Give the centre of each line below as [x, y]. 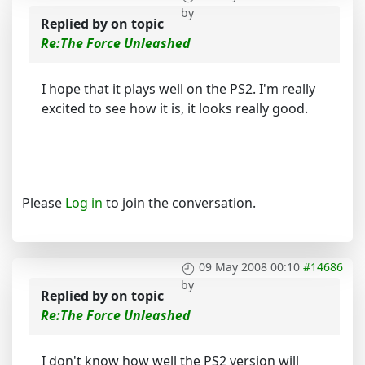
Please [44, 203]
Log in [84, 203]
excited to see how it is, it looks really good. [175, 109]
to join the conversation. [179, 203]
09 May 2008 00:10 [249, 267]
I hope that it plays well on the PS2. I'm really [178, 89]
